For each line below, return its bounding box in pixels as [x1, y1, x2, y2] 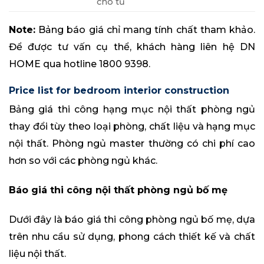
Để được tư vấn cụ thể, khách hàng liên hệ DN [9, 41, 255, 53]
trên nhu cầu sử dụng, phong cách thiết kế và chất [9, 230, 255, 242]
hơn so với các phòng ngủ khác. [9, 155, 157, 167]
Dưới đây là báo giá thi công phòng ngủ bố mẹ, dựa [9, 213, 255, 225]
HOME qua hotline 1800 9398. [9, 58, 150, 70]
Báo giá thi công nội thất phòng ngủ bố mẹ [9, 184, 227, 196]
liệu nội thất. [9, 247, 66, 259]
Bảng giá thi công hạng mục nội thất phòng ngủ [9, 104, 255, 115]
